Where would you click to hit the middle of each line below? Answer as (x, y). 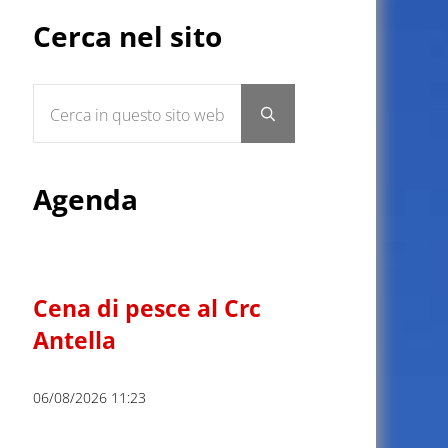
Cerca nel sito (128, 36)
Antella (75, 340)
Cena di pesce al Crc (147, 308)
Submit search (311, 120)
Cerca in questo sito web (110, 93)
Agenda (86, 198)
